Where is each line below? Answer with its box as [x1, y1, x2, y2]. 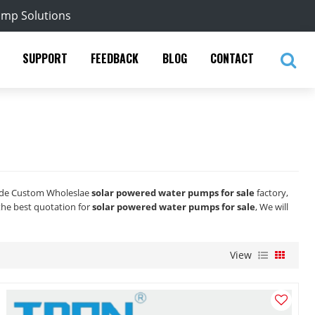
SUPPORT [22, 50, 67, 67]
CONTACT [210, 50, 255, 67]
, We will [255, 200, 289, 213]
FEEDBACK [91, 50, 139, 67]
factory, [255, 186, 289, 199]
